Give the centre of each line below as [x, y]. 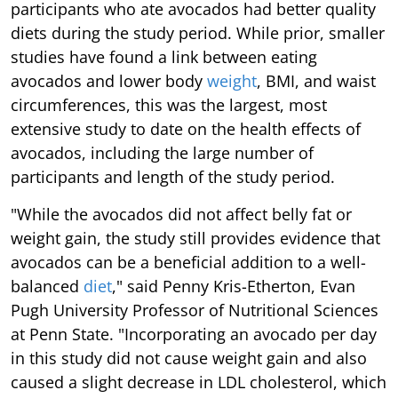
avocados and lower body [109, 80]
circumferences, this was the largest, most [169, 104]
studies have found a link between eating [164, 56]
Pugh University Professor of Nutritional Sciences [195, 310]
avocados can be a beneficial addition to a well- [188, 262]
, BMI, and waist [316, 80]
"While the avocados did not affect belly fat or [181, 214]
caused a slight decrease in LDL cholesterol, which [199, 382]
